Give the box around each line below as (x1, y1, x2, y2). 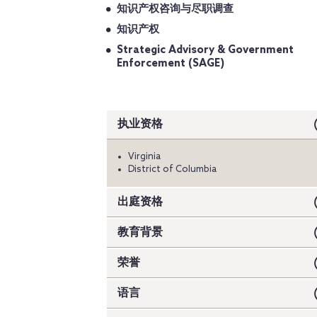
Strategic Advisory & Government (117, 43, 294, 57)
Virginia (128, 151, 161, 162)
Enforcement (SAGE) (117, 57, 224, 70)
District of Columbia (128, 163, 217, 175)
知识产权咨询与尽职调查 (117, 2, 234, 16)
